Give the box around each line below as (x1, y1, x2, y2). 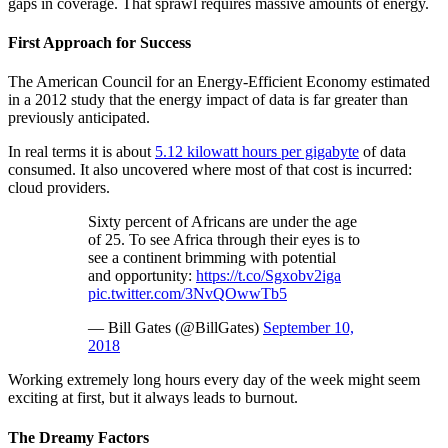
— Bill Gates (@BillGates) (88, 319, 263, 337)
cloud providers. (8, 179, 110, 197)
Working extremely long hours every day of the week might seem (8, 371, 420, 389)
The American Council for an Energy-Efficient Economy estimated (8, 73, 430, 91)
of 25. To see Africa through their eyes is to (88, 231, 360, 249)
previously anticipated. (8, 109, 150, 127)
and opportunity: (88, 267, 196, 285)
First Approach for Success (8, 34, 191, 52)
